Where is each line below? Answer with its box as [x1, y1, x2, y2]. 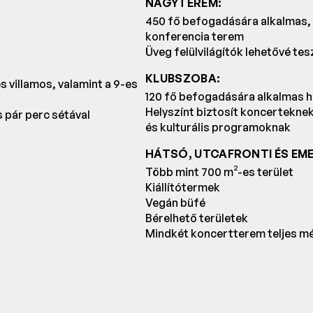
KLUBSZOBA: [145, 71, 221, 86]
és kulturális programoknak [145, 120, 291, 135]
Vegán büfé [145, 196, 205, 210]
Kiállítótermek [145, 180, 220, 195]
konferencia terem [145, 29, 244, 44]
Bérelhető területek [145, 211, 248, 226]
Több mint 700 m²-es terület [145, 165, 293, 180]
